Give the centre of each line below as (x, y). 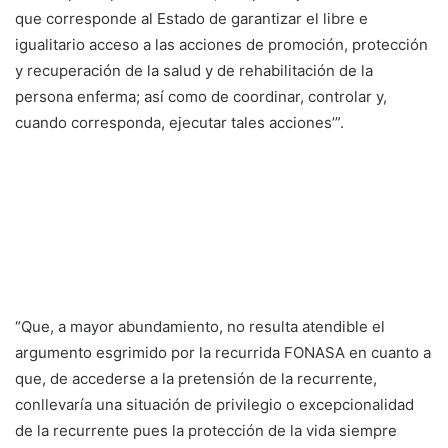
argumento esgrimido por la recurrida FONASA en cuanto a (223, 352)
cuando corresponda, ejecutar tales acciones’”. (179, 122)
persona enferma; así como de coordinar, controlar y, (201, 96)
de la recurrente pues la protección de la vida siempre (206, 430)
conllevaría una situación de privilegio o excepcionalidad (214, 404)
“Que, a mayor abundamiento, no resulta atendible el (200, 326)
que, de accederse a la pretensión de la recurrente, (196, 378)
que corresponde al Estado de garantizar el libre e (191, 18)
